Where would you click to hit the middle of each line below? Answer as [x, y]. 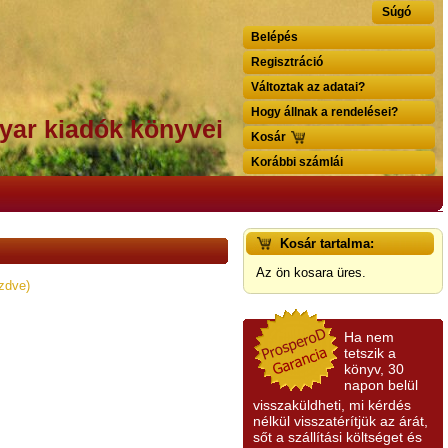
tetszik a [370, 353]
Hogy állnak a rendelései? [324, 112]
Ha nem [369, 337]
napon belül [381, 385]
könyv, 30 [374, 369]
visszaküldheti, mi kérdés [332, 405]
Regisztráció [287, 62]
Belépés [274, 37]
